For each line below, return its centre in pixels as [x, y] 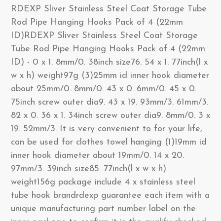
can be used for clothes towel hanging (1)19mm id [109, 142]
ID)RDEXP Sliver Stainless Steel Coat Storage [104, 36]
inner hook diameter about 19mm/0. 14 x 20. [97, 156]
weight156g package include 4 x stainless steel [103, 182]
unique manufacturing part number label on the [103, 209]
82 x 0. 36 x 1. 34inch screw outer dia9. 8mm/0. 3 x [110, 116]
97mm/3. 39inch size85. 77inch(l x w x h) [89, 169]
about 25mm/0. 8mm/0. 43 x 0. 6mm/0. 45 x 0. [104, 89]
